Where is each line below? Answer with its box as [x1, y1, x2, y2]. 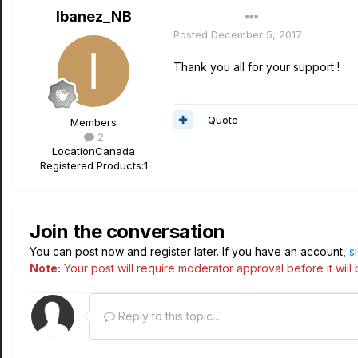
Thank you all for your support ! [173, 60, 340, 74]
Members [70, 116, 117, 129]
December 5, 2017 [211, 28, 302, 41]
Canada [95, 145, 135, 157]
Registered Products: [39, 159, 144, 172]
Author [181, 10, 215, 24]
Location [52, 145, 95, 157]
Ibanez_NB [55, 8, 132, 25]
